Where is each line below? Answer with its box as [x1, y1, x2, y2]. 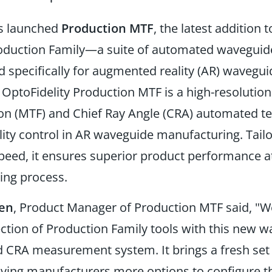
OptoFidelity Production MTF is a [2, 83, 186, 100]
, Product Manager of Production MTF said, [13, 199, 255, 216]
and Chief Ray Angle [46, 104, 163, 121]
